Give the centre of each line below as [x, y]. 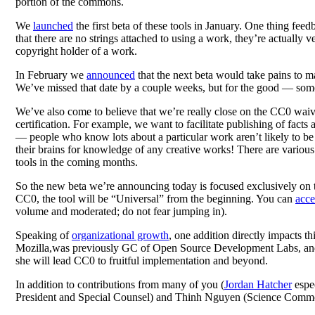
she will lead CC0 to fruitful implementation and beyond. [142, 260]
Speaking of [44, 235]
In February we [51, 75]
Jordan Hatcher [258, 284]
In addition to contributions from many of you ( [120, 284]
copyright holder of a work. [76, 51]
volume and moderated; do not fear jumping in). [121, 211]
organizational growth [120, 235]
